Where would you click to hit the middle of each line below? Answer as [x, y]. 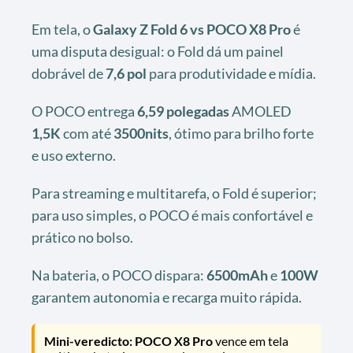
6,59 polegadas [183, 111]
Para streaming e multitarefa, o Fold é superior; [174, 193]
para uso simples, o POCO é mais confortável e [172, 215]
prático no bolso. [82, 237]
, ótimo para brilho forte [241, 133]
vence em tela [251, 340]
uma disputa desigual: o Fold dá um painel [158, 51]
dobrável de [69, 73]
